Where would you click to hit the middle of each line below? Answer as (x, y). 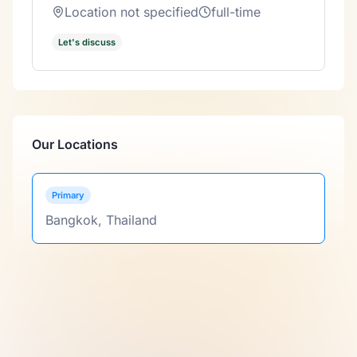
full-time (236, 12)
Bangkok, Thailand (101, 220)
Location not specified (131, 12)
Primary (68, 195)
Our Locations (75, 144)
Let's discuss (87, 42)
